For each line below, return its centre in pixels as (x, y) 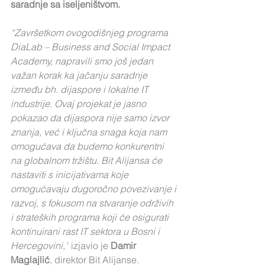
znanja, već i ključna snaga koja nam (90, 132)
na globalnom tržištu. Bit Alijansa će (88, 160)
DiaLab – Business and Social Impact (91, 47)
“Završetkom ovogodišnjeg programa (91, 33)
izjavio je (90, 245)
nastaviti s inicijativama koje (71, 174)
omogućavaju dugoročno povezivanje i (95, 189)
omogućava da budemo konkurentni (88, 146)
